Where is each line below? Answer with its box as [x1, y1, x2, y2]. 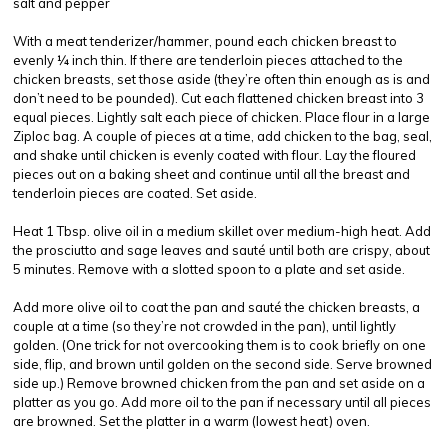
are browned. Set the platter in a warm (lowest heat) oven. [13, 413, 370, 429]
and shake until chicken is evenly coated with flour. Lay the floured [13, 147, 416, 163]
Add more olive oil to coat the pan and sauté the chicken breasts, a [13, 299, 420, 315]
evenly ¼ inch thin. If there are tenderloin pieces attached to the [13, 52, 403, 68]
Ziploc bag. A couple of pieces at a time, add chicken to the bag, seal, [13, 128, 432, 144]
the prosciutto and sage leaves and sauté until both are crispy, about [13, 242, 430, 258]
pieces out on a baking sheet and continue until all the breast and [13, 166, 410, 182]
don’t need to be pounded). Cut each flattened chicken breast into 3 [13, 90, 424, 106]
